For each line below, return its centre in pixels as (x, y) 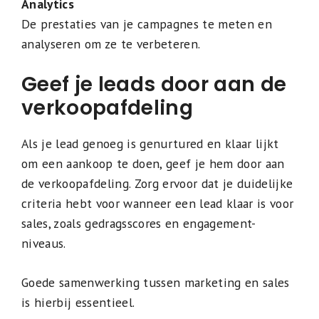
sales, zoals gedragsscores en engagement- (139, 224)
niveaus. (44, 244)
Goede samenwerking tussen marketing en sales (156, 282)
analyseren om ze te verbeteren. (111, 43)
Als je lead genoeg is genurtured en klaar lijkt (150, 144)
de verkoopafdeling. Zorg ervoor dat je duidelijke (157, 184)
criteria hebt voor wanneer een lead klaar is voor (158, 204)
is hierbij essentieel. (78, 302)
